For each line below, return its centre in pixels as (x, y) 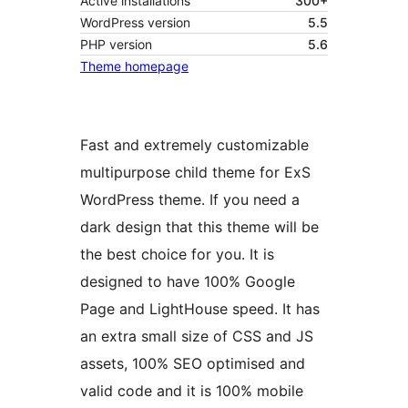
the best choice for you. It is (177, 255)
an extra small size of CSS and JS (197, 337)
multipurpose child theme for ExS (195, 173)
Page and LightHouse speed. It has (200, 309)
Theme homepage (134, 66)
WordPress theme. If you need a (190, 200)
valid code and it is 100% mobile (192, 391)
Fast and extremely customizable (194, 145)
